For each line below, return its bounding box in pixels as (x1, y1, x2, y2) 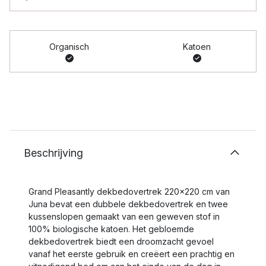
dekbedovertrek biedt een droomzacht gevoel (28, 236, 214, 246)
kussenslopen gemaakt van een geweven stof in (28, 211, 220, 221)
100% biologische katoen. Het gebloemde (28, 224, 194, 234)
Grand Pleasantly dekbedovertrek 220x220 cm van (28, 186, 230, 197)
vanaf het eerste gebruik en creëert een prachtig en (28, 249, 235, 259)
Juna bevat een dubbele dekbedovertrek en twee (28, 199, 228, 209)
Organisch (49, 42, 89, 52)
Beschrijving (24, 147, 83, 159)
